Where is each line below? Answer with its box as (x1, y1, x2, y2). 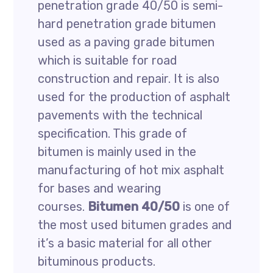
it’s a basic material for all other (38, 236, 213, 250)
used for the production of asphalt (38, 90, 231, 104)
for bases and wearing (38, 181, 162, 196)
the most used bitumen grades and (38, 218, 233, 232)
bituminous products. (38, 254, 156, 269)
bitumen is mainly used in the (38, 144, 197, 159)
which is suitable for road (38, 53, 178, 68)
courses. (38, 199, 88, 214)
